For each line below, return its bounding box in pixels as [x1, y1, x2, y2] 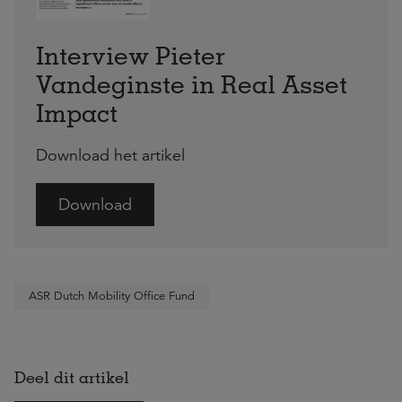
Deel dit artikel [14, 367, 129, 387]
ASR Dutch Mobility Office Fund [29, 289, 195, 303]
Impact [36, 98, 118, 127]
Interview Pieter [36, 40, 225, 70]
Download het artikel [36, 145, 185, 165]
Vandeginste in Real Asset [36, 69, 347, 99]
